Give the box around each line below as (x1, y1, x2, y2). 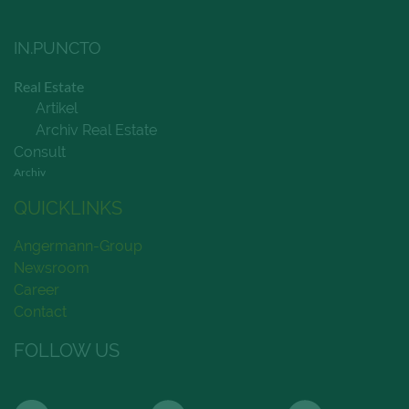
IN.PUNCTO (14, 37, 101, 58)
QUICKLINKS (14, 196, 122, 219)
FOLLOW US (14, 339, 120, 362)
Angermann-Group (14, 236, 142, 255)
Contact (14, 302, 67, 320)
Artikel (36, 99, 78, 117)
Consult (14, 142, 66, 161)
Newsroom (14, 258, 89, 277)
